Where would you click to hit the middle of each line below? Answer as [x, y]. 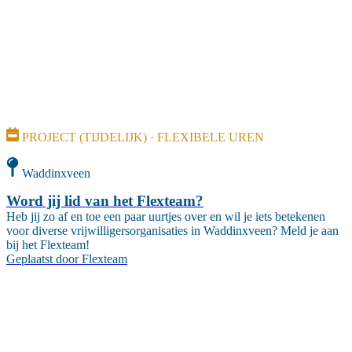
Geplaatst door [42, 259]
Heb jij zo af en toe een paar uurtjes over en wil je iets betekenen [166, 217]
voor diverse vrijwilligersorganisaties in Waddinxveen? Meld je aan [172, 231]
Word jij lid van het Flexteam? [105, 201]
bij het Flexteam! [48, 245]
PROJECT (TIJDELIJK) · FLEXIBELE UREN [143, 137]
